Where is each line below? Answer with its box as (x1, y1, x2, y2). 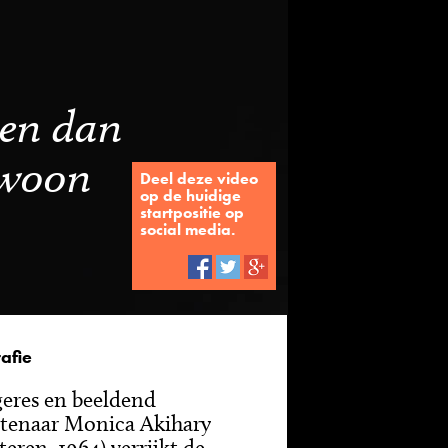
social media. (140, 219, 235, 240)
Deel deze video (140, 168, 258, 189)
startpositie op (140, 202, 244, 223)
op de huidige (140, 185, 241, 206)
